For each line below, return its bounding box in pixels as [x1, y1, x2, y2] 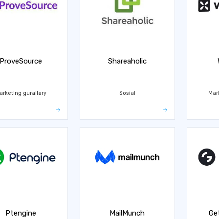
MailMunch [109, 209, 145, 218]
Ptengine [5, 209, 36, 218]
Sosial [119, 89, 135, 96]
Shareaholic [108, 57, 147, 66]
